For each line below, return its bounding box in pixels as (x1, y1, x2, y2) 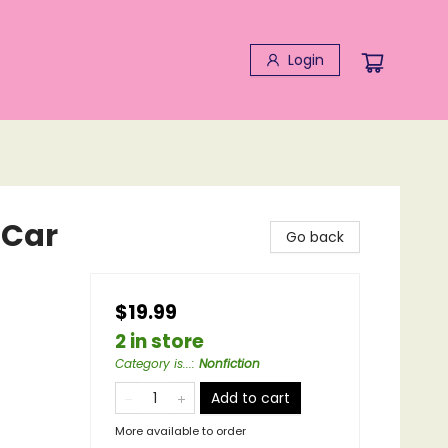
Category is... (115, 355, 192, 372)
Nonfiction (199, 355, 260, 372)
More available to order (115, 423, 246, 439)
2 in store (115, 328, 204, 355)
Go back (286, 227, 344, 247)
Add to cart (211, 388, 290, 408)
